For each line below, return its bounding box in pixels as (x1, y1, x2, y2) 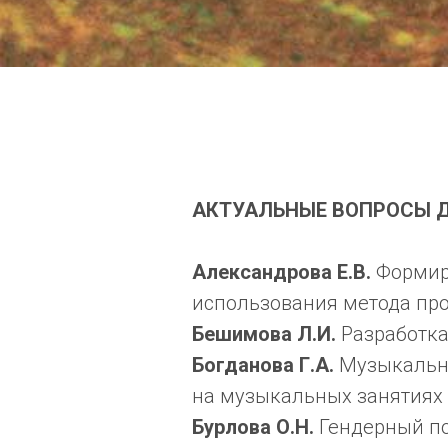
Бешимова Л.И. (192, 321, 341, 346)
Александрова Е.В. (192, 259, 376, 284)
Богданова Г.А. (192, 352, 339, 377)
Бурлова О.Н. (192, 414, 319, 439)
